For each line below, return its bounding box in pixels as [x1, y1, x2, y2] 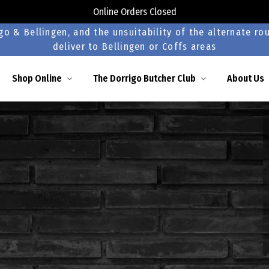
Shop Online [11, 73, 62, 84]
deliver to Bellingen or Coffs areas [52, 41, 217, 52]
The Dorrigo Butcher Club [92, 73, 196, 84]
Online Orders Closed [92, 5, 177, 17]
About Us [226, 73, 264, 84]
